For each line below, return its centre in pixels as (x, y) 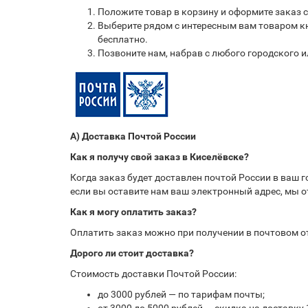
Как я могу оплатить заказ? (133, 212)
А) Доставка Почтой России (133, 136)
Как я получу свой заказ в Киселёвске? (159, 157)
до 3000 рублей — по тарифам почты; (181, 294)
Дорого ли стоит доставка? (132, 253)
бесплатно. (123, 39)
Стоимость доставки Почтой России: (153, 274)
